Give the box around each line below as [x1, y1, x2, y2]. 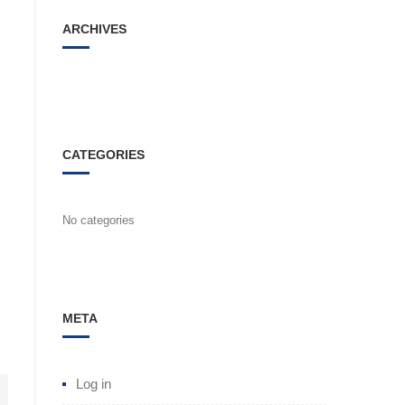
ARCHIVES [61, 22, 127, 36]
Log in [75, 376, 111, 391]
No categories [61, 213, 135, 227]
